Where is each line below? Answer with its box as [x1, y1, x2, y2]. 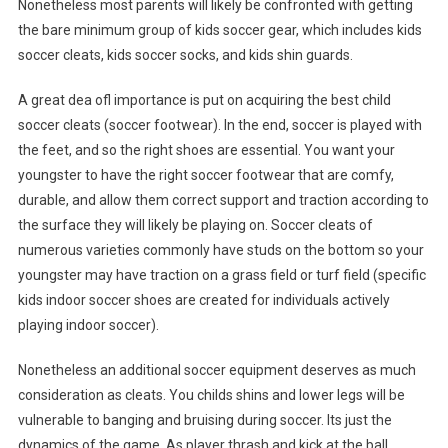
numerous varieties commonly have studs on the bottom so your [17, 242, 424, 259]
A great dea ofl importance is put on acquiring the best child [17, 92, 391, 109]
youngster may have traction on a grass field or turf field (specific [17, 267, 426, 284]
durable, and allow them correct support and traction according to [17, 192, 429, 209]
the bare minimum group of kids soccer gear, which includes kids [17, 22, 422, 39]
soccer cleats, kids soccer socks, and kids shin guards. [17, 47, 353, 64]
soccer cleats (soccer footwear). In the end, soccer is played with [17, 117, 422, 134]
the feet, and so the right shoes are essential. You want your [17, 142, 395, 159]
